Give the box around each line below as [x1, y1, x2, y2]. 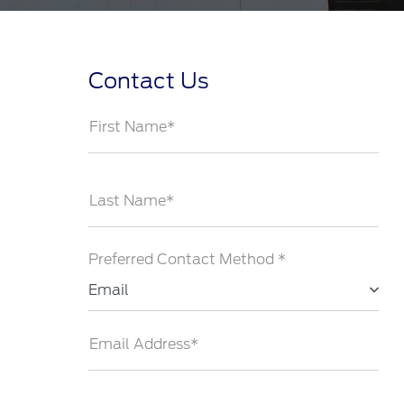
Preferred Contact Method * [87, 251, 286, 268]
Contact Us [87, 68, 209, 94]
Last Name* [88, 192, 174, 209]
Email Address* [88, 335, 198, 353]
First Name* [88, 118, 175, 135]
